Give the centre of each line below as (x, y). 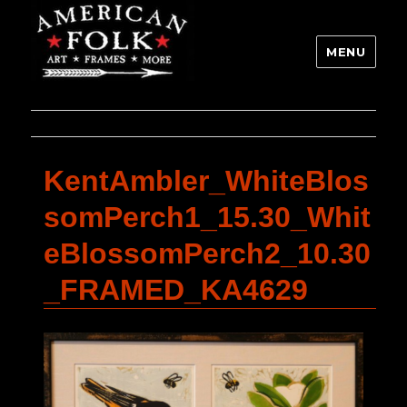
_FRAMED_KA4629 (176, 290)
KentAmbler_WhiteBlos (206, 181)
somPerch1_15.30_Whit (207, 218)
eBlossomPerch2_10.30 (207, 254)
